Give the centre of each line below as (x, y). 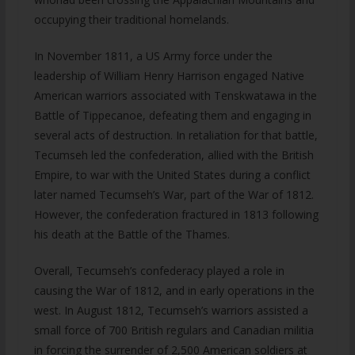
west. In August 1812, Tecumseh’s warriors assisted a (171, 310)
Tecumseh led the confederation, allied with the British (174, 155)
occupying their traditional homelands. (131, 19)
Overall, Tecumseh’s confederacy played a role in (159, 271)
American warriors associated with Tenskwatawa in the (175, 95)
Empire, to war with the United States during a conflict (172, 175)
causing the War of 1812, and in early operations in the (174, 290)
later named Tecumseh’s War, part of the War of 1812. (174, 195)
